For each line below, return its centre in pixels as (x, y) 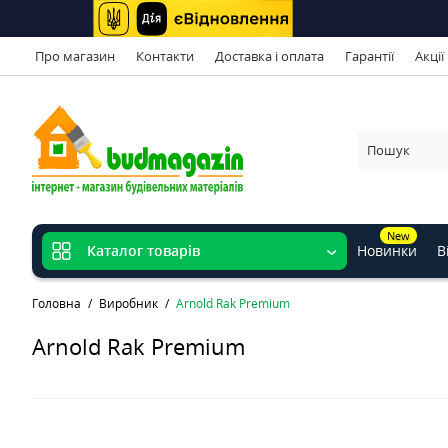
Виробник (128, 304)
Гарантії (369, 55)
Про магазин (75, 55)
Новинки (387, 251)
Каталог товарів (143, 251)
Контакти (165, 55)
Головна (56, 304)
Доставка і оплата (269, 55)
